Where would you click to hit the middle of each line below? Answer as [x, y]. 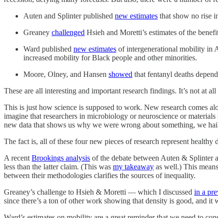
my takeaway [133, 167]
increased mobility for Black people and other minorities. [110, 58]
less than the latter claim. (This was [58, 167]
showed [120, 74]
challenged [68, 33]
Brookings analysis [61, 158]
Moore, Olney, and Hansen [66, 74]
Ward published [48, 49]
